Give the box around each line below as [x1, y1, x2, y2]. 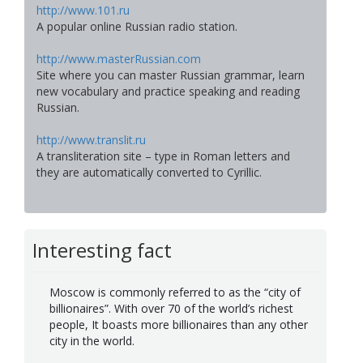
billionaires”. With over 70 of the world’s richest [49, 300, 293, 316]
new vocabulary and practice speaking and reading [36, 83, 300, 100]
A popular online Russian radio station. [36, 19, 237, 35]
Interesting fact [32, 237, 172, 264]
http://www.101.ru [36, 2, 130, 19]
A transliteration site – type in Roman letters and [36, 148, 290, 164]
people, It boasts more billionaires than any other [49, 316, 308, 332]
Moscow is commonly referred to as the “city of [49, 284, 301, 300]
